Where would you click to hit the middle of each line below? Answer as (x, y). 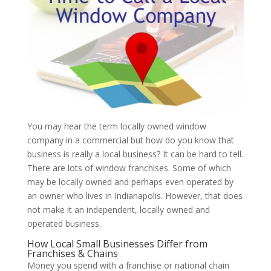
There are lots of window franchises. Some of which (129, 168)
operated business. (64, 223)
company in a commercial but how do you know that (130, 140)
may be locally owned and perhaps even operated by (130, 181)
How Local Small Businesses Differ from (117, 243)
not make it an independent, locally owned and (118, 209)
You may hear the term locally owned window (116, 126)
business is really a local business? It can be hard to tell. (135, 154)
